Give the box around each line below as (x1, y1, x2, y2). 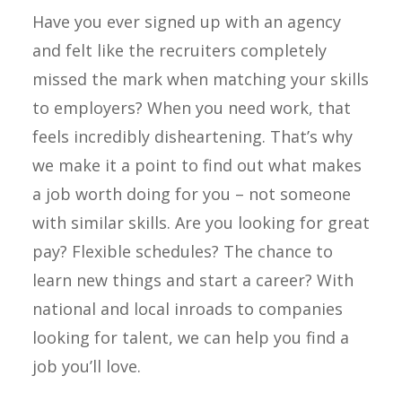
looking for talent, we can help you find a (32, 327, 349, 348)
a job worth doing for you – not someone (32, 183, 351, 205)
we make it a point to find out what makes (32, 154, 362, 176)
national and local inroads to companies (32, 298, 343, 319)
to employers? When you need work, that (32, 97, 351, 118)
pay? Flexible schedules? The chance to (32, 240, 333, 262)
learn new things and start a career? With (32, 269, 354, 291)
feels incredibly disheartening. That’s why (32, 126, 353, 147)
